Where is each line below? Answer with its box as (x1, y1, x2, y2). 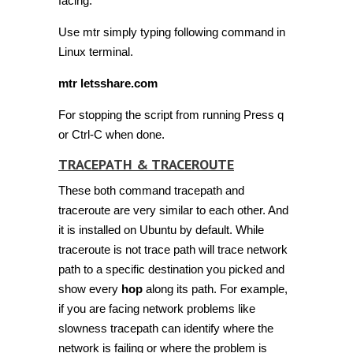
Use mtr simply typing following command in (58, 24, 285, 39)
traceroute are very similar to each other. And (58, 203, 288, 217)
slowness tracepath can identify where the (58, 321, 273, 335)
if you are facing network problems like (58, 301, 255, 315)
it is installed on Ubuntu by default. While (58, 222, 264, 236)
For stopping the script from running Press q (58, 107, 284, 121)
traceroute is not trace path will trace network (58, 242, 288, 256)
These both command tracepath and (58, 183, 244, 197)
